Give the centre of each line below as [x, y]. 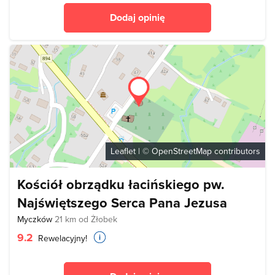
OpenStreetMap [182, 151]
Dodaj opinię [137, 18]
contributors [236, 151]
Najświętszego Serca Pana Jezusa [122, 203]
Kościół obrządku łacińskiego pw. [121, 184]
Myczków [36, 219]
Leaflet [123, 151]
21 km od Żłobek [86, 219]
